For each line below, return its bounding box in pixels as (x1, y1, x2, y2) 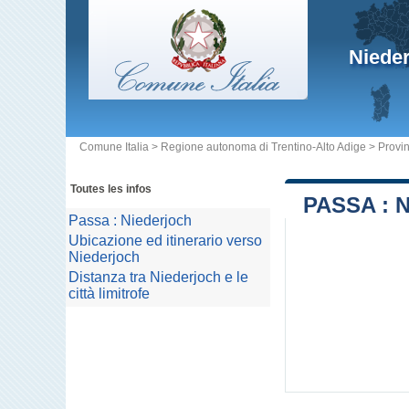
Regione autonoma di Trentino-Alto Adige (161, 141, 366, 153)
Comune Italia (79, 141, 149, 153)
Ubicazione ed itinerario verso (68, 233, 262, 248)
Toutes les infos (70, 183, 152, 195)
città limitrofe (68, 286, 150, 301)
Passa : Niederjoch (68, 213, 192, 228)
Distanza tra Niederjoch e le (68, 269, 248, 285)
